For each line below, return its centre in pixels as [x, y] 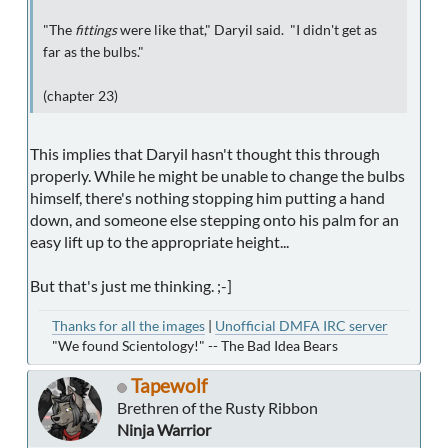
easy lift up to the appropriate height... [159, 242]
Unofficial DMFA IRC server [301, 326]
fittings [96, 30]
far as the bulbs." [93, 52]
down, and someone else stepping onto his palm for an [214, 220]
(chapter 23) [80, 96]
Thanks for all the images [128, 326]
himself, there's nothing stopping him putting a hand [207, 198]
